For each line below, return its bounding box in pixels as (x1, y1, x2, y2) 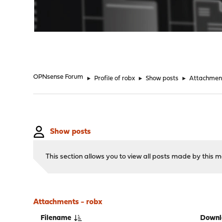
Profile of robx (94, 75, 135, 82)
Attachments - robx (33, 198, 103, 206)
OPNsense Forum (33, 74, 84, 80)
